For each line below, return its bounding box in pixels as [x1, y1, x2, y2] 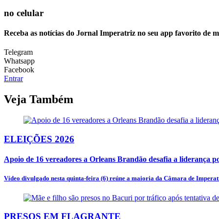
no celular [4, 7, 44, 18]
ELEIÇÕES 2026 [4, 133, 74, 144]
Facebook [4, 66, 34, 74]
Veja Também [4, 93, 73, 106]
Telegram [4, 48, 33, 57]
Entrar [4, 74, 23, 83]
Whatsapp [4, 57, 35, 66]
